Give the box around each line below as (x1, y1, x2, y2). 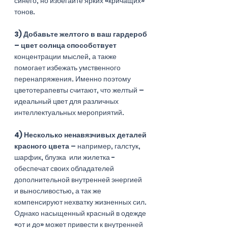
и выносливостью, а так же (14, 185, 103, 196)
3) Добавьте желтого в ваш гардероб (14, 28, 149, 39)
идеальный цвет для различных (14, 96, 120, 106)
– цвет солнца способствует (14, 40, 117, 50)
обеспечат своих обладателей (14, 163, 116, 174)
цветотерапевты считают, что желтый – (14, 84, 146, 95)
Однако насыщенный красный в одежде (14, 208, 148, 218)
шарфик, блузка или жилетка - (14, 152, 117, 162)
